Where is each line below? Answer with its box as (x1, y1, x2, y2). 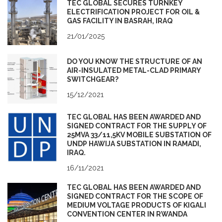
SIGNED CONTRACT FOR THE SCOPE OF (67, 192, 203, 200)
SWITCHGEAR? (67, 75, 118, 83)
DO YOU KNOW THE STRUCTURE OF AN (67, 57, 202, 65)
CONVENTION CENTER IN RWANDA (67, 210, 187, 218)
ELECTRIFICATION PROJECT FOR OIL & (67, 7, 200, 16)
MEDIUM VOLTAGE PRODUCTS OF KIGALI (67, 201, 206, 209)
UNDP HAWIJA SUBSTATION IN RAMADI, (67, 139, 201, 148)
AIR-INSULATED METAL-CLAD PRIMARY (67, 66, 201, 74)
